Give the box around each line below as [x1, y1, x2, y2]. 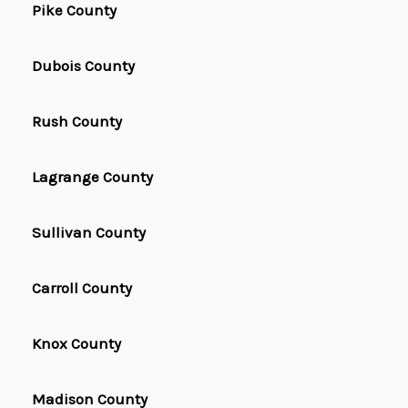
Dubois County [32, 56, 135, 76]
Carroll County [32, 279, 132, 298]
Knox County [32, 334, 121, 353]
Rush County [32, 112, 122, 131]
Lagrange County [32, 168, 153, 187]
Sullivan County [32, 223, 146, 242]
